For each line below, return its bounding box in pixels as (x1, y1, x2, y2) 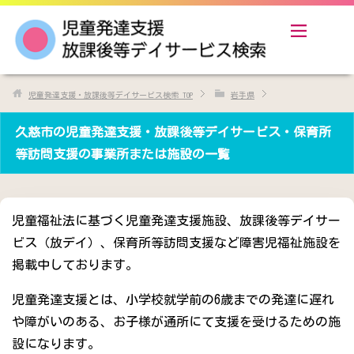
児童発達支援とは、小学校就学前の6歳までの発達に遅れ (12, 293, 334, 307)
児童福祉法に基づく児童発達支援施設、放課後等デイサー (12, 214, 341, 228)
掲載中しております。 (12, 258, 138, 272)
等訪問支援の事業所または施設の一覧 (15, 148, 230, 161)
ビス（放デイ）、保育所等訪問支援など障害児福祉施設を (12, 236, 341, 250)
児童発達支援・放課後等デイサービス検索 (28, 91, 179, 100)
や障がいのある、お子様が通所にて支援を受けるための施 (12, 315, 341, 329)
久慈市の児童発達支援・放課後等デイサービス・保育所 (15, 126, 331, 139)
